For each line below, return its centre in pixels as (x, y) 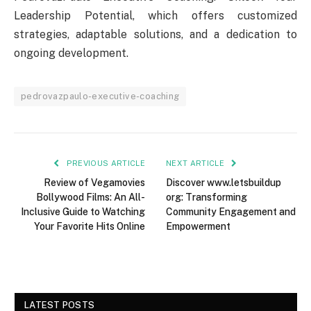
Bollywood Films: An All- (91, 197)
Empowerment (198, 227)
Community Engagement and (231, 212)
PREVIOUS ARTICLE (104, 163)
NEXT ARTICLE (196, 163)
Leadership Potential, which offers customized (155, 16)
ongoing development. (71, 53)
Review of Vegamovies (94, 183)
